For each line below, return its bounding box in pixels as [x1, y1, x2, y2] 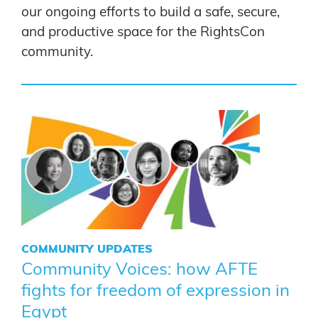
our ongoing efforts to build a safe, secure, [21, 6, 280, 19]
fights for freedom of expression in [21, 283, 290, 300]
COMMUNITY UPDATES [21, 243, 153, 255]
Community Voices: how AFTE [21, 261, 258, 278]
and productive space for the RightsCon [21, 26, 265, 39]
